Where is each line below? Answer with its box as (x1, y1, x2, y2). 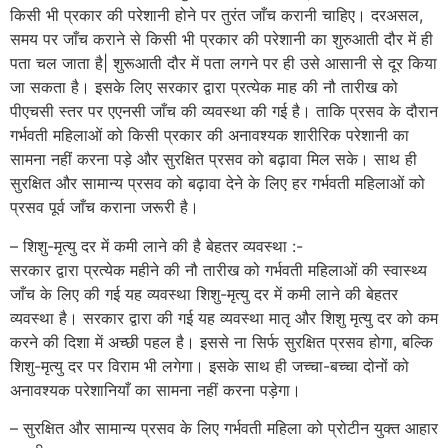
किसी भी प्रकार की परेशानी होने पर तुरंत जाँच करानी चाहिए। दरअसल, (10, 5, 423, 26)
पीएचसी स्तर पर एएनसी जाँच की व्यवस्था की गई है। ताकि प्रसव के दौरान (10, 101, 438, 122)
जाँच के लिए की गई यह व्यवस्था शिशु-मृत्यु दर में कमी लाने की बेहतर (10, 283, 398, 304)
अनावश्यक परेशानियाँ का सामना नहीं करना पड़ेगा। (10, 379, 301, 400)
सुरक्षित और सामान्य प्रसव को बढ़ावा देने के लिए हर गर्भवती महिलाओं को (10, 173, 425, 194)
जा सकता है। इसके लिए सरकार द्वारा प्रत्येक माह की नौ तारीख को (10, 77, 398, 98)
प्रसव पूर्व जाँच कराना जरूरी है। (10, 197, 199, 218)
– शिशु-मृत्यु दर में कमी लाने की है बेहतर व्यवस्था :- (10, 235, 303, 256)
